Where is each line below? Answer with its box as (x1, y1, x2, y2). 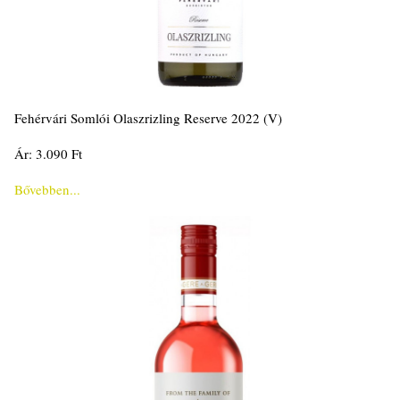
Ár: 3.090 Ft (14, 145, 82, 163)
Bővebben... (14, 180, 80, 199)
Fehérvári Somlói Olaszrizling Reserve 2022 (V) (14, 109, 282, 128)
